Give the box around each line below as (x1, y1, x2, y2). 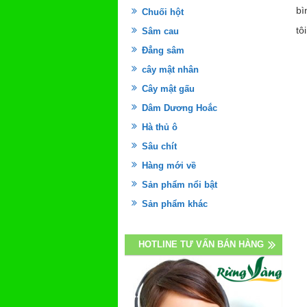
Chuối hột (142, 7, 184, 18)
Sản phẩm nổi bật (142, 180, 217, 191)
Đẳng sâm (142, 45, 184, 56)
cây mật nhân (142, 64, 199, 75)
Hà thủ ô (142, 122, 177, 133)
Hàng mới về (142, 160, 196, 171)
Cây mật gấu (142, 84, 195, 95)
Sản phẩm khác (142, 199, 208, 210)
